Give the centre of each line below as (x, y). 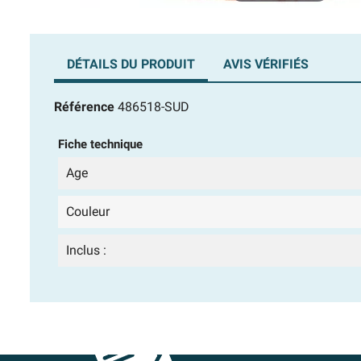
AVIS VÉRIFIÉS (266, 64)
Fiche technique (100, 145)
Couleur (88, 212)
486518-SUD (154, 107)
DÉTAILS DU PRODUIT (131, 64)
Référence (84, 107)
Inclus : (86, 251)
